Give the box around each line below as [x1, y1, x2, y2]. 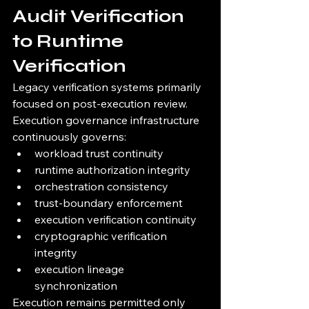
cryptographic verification [34, 229, 170, 243]
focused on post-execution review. [12, 97, 188, 111]
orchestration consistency [34, 179, 168, 194]
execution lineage [34, 262, 127, 277]
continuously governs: [12, 130, 126, 144]
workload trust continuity [34, 146, 163, 161]
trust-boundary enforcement [34, 196, 183, 210]
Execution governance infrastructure [12, 113, 202, 128]
